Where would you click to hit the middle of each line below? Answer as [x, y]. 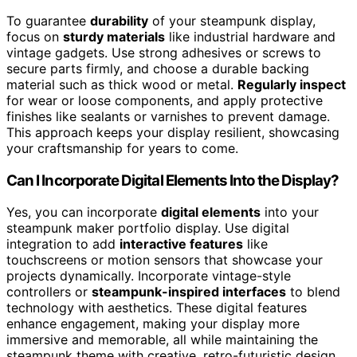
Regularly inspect [292, 84]
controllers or [49, 292]
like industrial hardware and [250, 36]
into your [290, 212]
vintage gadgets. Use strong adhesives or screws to [164, 52]
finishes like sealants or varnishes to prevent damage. [168, 116]
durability [119, 20]
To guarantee [48, 20]
